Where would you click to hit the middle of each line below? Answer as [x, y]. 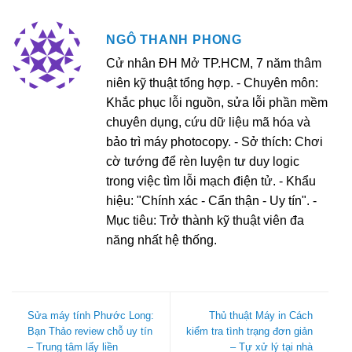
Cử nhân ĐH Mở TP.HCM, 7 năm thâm [214, 64]
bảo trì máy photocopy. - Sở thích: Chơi [214, 142]
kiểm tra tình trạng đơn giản [249, 332]
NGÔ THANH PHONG [174, 40]
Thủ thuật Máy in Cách [261, 316]
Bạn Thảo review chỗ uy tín [90, 332]
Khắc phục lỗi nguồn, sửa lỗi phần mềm [217, 103]
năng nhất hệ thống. [161, 240]
